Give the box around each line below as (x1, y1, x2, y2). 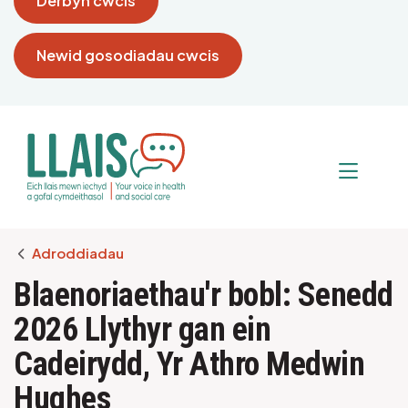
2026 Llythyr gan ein (14, 310, 270, 349)
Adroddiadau (32, 243, 124, 261)
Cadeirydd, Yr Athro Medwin (14, 344, 364, 383)
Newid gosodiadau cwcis (36, 46, 219, 65)
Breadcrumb (13, 242, 93, 260)
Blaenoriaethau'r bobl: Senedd (14, 275, 393, 314)
